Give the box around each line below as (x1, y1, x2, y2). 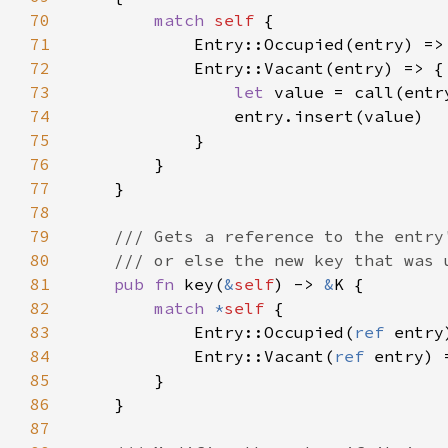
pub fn (114, 274, 184, 294)
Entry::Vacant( (74, 346, 334, 366)
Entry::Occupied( (74, 322, 354, 342)
